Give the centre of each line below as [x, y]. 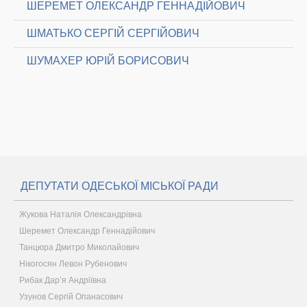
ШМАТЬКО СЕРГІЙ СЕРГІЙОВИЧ [113, 33]
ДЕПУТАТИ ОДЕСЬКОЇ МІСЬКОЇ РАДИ [120, 186]
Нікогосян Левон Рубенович [73, 264]
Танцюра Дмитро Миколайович [79, 247]
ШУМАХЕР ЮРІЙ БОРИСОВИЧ [108, 61]
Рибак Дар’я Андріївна [63, 280]
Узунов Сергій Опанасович [71, 297]
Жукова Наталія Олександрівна [81, 214]
